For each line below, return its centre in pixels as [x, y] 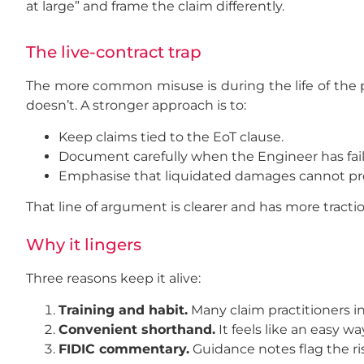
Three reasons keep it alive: [113, 279]
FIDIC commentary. [124, 349]
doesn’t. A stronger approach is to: [136, 106]
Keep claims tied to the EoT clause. [171, 136]
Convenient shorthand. [137, 329]
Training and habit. [123, 310]
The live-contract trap [114, 52]
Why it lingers [84, 245]
